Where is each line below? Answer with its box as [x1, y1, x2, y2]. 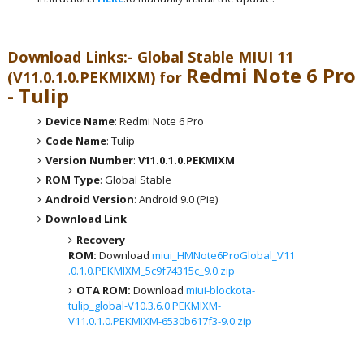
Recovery [76, 232, 125, 247]
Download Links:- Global [6, 47, 184, 67]
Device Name [45, 113, 115, 128]
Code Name [45, 132, 107, 148]
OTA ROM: [76, 283, 133, 297]
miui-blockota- [185, 283, 255, 297]
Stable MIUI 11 [183, 47, 293, 67]
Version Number [45, 152, 134, 167]
